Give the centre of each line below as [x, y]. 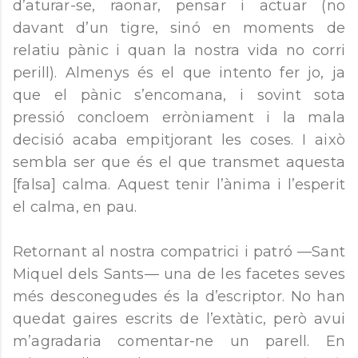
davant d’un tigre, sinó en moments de [179, 28]
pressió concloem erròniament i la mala [179, 117]
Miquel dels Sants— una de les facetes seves [179, 274]
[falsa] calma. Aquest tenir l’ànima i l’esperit [179, 185]
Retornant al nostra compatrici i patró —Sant [179, 252]
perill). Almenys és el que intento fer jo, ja [179, 73]
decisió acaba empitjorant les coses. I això [179, 140]
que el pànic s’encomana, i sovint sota [179, 95]
